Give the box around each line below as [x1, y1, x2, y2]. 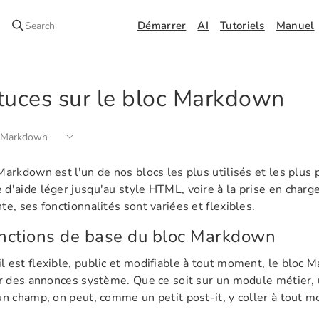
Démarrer [137, 19, 187, 33]
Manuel [276, 19, 315, 33]
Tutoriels [220, 19, 265, 33]
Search [25, 19, 56, 33]
